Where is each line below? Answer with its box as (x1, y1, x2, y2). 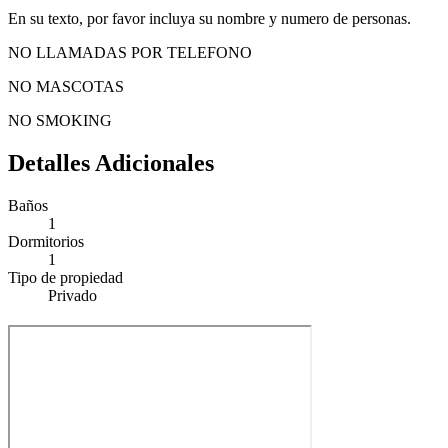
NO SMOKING (8, 112, 112, 130)
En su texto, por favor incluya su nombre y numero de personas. (8, 10, 411, 28)
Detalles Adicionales (8, 150, 214, 177)
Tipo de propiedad (8, 268, 123, 286)
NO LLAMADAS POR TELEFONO (8, 44, 252, 62)
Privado (48, 286, 97, 304)
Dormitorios (8, 232, 84, 250)
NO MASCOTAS (8, 78, 124, 96)
